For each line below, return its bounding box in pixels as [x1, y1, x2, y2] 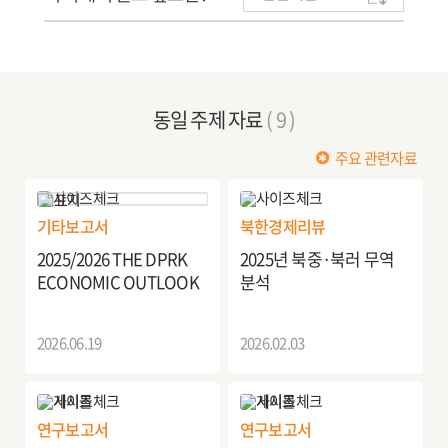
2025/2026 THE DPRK [36, 245, 188, 271]
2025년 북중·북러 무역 [239, 245, 395, 271]
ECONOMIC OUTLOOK [36, 268, 199, 294]
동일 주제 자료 [152, 104, 266, 134]
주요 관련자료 [335, 147, 417, 170]
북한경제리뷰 [239, 214, 326, 239]
